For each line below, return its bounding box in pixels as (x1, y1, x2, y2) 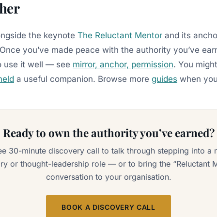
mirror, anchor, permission (73, 59, 173, 69)
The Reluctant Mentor (77, 30, 162, 40)
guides (152, 74, 177, 84)
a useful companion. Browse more (14, 74, 152, 84)
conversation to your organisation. (46, 172, 171, 182)
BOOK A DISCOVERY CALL (62, 203, 155, 212)
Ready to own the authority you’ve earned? (2, 125, 215, 140)
